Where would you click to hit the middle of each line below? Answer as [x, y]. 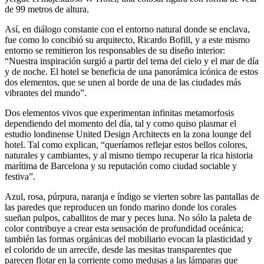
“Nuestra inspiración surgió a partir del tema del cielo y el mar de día [132, 61]
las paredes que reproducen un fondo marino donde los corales [121, 207]
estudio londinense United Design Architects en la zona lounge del [128, 134]
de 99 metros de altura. [47, 9]
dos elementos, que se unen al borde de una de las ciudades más [123, 82]
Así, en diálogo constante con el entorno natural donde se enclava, [127, 29]
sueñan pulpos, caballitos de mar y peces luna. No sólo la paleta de [128, 217]
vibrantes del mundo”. [46, 93]
